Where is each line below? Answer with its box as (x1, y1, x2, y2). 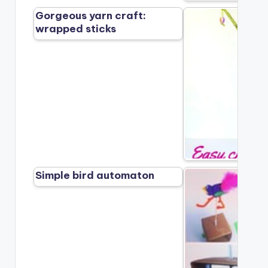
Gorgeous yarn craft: (35, 9, 147, 23)
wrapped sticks (35, 22, 117, 36)
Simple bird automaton (35, 169, 155, 182)
